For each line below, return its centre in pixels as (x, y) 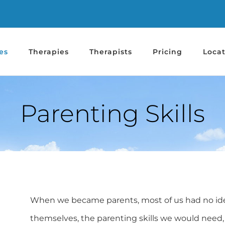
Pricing (167, 52)
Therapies (48, 52)
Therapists (110, 52)
